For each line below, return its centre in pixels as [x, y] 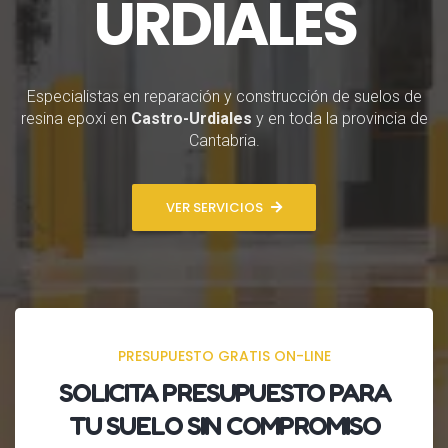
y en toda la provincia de [339, 119]
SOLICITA [110, 393]
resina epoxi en [75, 119]
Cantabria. [224, 141]
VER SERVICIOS [214, 207]
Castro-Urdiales [191, 119]
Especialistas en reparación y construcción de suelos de [224, 97]
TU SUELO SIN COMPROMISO [224, 426]
